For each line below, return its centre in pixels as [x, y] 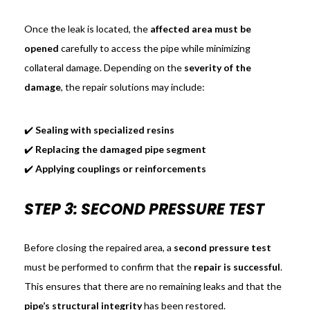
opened [41, 48]
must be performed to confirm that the [109, 267]
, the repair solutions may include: [133, 87]
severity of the [217, 68]
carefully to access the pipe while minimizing [154, 48]
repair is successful [237, 267]
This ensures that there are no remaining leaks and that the [153, 286]
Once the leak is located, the [87, 29]
